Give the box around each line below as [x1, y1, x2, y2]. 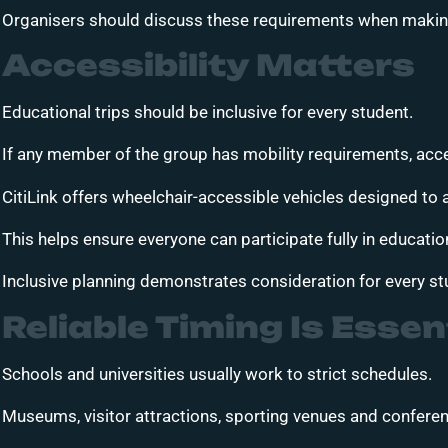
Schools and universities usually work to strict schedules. [2, 363, 432, 384]
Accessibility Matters [2, 46, 415, 83]
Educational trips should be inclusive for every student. [2, 101, 413, 122]
